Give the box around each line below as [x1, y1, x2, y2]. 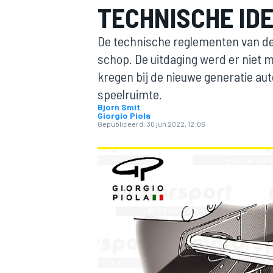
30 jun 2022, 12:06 [147, 119, 205, 128]
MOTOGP [95, 126, 129, 137]
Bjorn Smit [97, 102, 140, 112]
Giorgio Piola [97, 110, 151, 121]
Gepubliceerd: [97, 119, 146, 128]
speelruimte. [97, 86, 162, 102]
